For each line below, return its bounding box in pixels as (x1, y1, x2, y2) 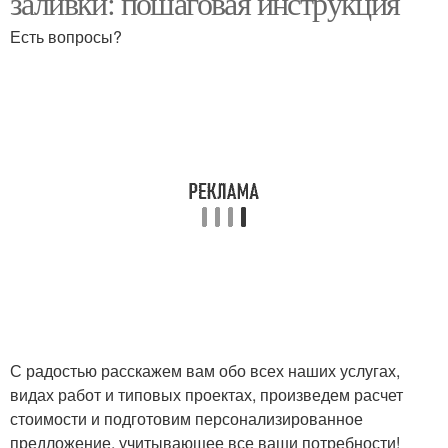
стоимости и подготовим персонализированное (10, 407, 363, 430)
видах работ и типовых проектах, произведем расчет (10, 383, 403, 406)
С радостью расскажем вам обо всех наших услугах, (10, 359, 400, 382)
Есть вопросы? (10, 25, 122, 48)
